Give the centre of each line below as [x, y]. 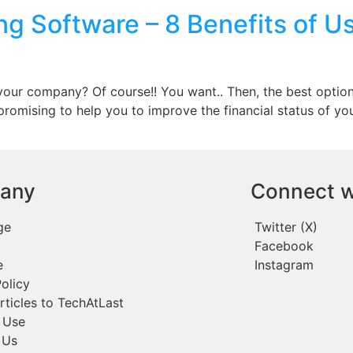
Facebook [284, 246]
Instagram [284, 265]
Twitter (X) [286, 227]
